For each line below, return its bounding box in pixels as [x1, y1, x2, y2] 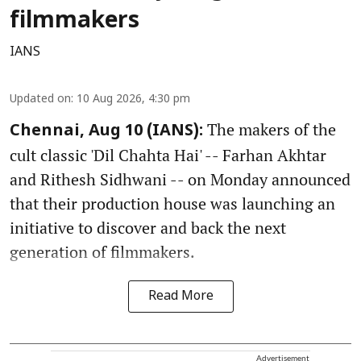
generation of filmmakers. [10, 241, 195, 263]
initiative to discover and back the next [10, 217, 286, 239]
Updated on [10, 93, 71, 107]
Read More [147, 288, 214, 305]
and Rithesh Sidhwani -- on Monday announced [10, 168, 351, 191]
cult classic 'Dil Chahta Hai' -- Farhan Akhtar [10, 144, 326, 167]
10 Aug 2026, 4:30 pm [77, 93, 190, 107]
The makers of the [203, 118, 336, 141]
